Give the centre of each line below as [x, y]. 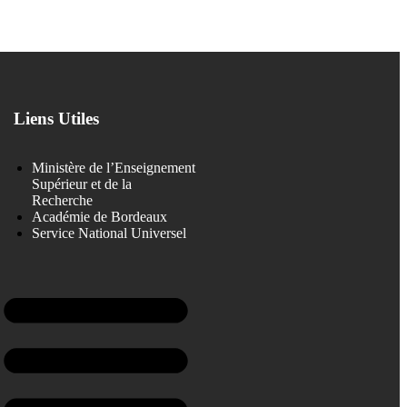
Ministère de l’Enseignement [114, 167]
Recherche [63, 200]
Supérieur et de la [82, 184]
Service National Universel [109, 233]
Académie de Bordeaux [100, 216]
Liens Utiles [57, 118]
